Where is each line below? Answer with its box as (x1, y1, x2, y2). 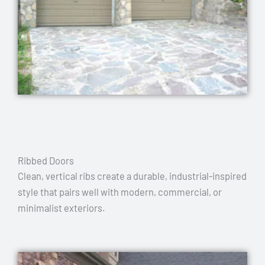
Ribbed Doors (18, 154, 74, 166)
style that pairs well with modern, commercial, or (18, 186, 222, 198)
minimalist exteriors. (18, 202, 105, 214)
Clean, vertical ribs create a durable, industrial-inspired (18, 170, 247, 182)
